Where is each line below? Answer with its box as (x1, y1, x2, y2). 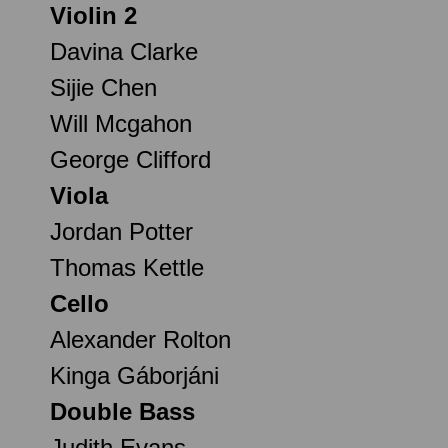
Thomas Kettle (50, 253, 204, 281)
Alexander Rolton (50, 325, 231, 353)
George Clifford (50, 145, 211, 173)
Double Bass (50, 397, 195, 425)
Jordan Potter (50, 217, 193, 245)
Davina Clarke (50, 37, 198, 65)
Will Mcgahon (50, 109, 192, 137)
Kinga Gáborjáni (50, 361, 219, 389)
